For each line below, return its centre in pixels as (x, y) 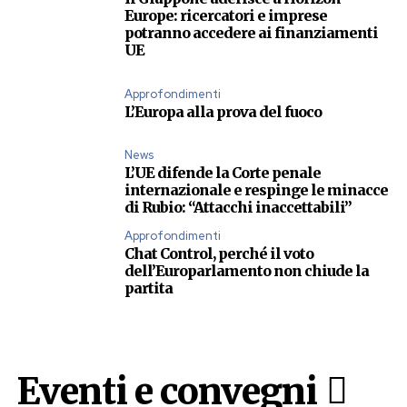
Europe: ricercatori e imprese (226, 16)
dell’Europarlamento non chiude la (247, 271)
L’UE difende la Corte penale (223, 173)
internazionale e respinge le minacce (256, 190)
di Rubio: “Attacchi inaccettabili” (238, 208)
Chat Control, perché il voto (219, 254)
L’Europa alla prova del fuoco (223, 111)
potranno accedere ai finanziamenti (251, 33)
